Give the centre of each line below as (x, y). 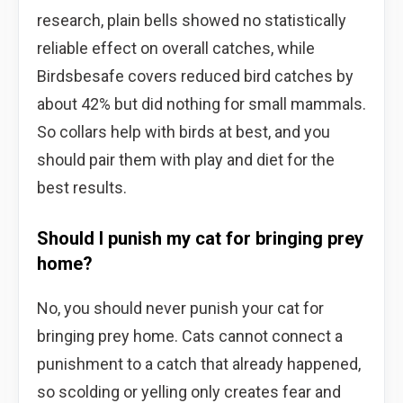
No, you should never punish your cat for (180, 308)
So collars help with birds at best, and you (184, 131)
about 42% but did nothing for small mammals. (201, 103)
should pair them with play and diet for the (186, 159)
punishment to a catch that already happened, (199, 363)
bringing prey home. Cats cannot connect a (190, 336)
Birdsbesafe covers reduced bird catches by (195, 76)
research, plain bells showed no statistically (192, 20)
